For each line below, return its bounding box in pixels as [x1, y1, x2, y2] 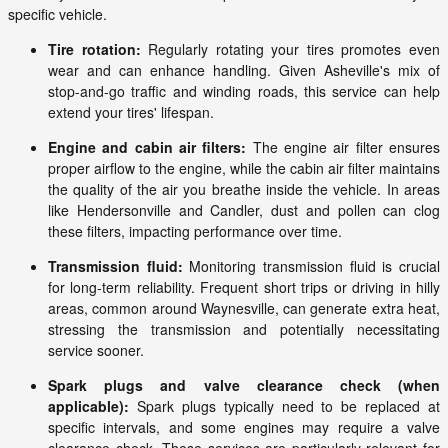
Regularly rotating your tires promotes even [140, 39, 441, 60]
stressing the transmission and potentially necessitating [48, 319, 440, 340]
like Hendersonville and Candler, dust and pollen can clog [48, 200, 440, 221]
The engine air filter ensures [246, 137, 441, 158]
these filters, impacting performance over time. [48, 221, 342, 242]
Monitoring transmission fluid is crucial [182, 256, 441, 277]
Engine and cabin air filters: [48, 137, 247, 158]
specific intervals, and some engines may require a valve [48, 417, 440, 438]
